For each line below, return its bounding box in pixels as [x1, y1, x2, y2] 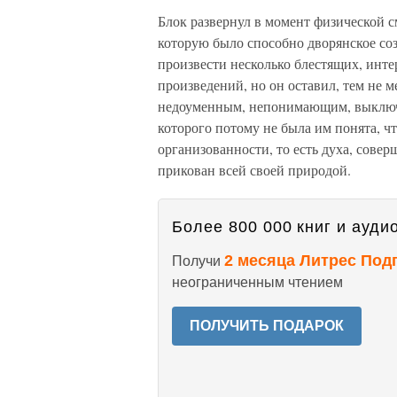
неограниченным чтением [172, 275, 343, 290]
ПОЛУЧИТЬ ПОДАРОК [190, 318, 344, 333]
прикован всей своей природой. [158, 160, 351, 179]
